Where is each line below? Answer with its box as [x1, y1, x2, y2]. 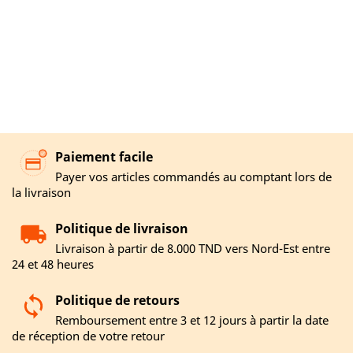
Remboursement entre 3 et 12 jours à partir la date [55, 312, 329, 329]
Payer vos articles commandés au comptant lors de [55, 169, 332, 185]
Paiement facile [55, 148, 153, 166]
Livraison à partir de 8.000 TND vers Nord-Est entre [55, 240, 330, 257]
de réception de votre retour [12, 328, 165, 344]
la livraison [12, 184, 71, 201]
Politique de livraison [55, 220, 188, 238]
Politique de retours [55, 292, 180, 310]
